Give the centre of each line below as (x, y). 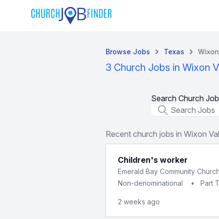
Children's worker (153, 160)
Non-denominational (150, 183)
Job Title (165, 109)
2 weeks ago (139, 202)
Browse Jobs (128, 52)
